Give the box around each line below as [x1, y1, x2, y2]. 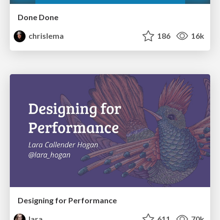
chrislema [27, 31, 64, 41]
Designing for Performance [18, 195, 117, 205]
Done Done [18, 12, 58, 22]
